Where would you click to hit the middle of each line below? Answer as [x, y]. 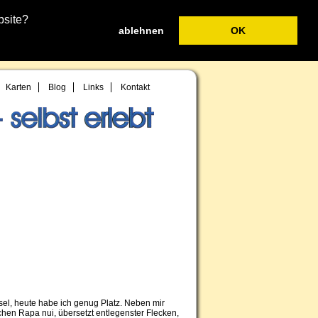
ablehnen [142, 31]
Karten [18, 87]
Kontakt [135, 87]
